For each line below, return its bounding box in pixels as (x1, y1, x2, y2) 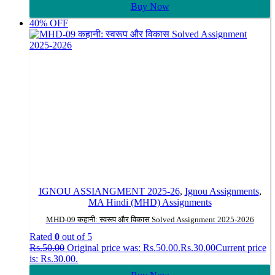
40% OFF (29, 18, 68, 29)
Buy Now (130, 1, 169, 12)
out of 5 (60, 231, 92, 242)
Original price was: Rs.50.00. (67, 242, 180, 253)
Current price (215, 242, 266, 253)
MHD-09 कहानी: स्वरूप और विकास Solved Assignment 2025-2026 (45, 215, 254, 225)
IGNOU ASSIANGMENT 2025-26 (38, 186, 180, 197)
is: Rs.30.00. (29, 253, 78, 264)
